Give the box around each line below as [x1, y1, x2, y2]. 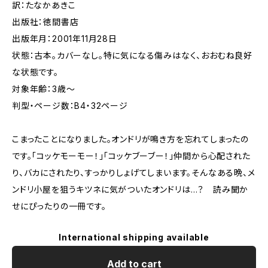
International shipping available [59, 232, 209, 242]
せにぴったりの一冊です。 [12, 201, 106, 211]
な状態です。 [12, 67, 59, 77]
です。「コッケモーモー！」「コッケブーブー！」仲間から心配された [12, 151, 251, 161]
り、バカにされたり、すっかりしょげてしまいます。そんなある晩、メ [12, 167, 255, 178]
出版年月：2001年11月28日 [12, 33, 117, 44]
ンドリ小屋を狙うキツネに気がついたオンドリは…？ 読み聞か [12, 184, 249, 194]
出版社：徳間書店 [12, 17, 79, 27]
